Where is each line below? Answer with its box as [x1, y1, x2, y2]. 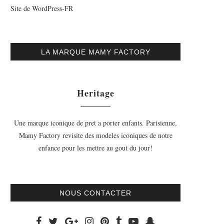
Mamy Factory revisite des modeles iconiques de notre [18, 130, 172, 140]
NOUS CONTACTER [59, 189, 131, 197]
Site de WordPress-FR [10, 3, 73, 13]
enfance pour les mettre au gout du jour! [38, 143, 152, 152]
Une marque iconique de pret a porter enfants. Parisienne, [14, 118, 177, 127]
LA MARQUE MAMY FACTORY [40, 48, 150, 56]
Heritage [76, 86, 114, 99]
